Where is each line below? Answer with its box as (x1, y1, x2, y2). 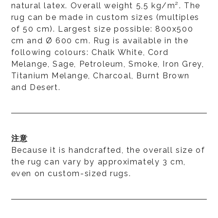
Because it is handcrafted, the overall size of (11, 145, 205, 155)
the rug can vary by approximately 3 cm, (11, 157, 186, 166)
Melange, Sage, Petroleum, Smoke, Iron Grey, (11, 59, 204, 69)
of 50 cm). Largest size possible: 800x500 (11, 24, 194, 34)
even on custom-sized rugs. (11, 168, 131, 178)
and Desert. (11, 82, 61, 92)
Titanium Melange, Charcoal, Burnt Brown (11, 71, 190, 80)
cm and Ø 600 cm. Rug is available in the (11, 36, 189, 45)
